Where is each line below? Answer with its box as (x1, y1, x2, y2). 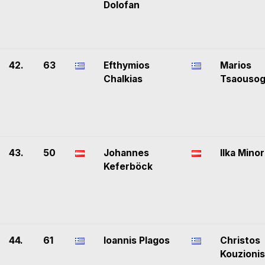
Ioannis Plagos (104, 235, 170, 247)
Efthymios (104, 60, 150, 72)
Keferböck (104, 161, 153, 173)
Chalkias (104, 73, 143, 85)
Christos (220, 235, 260, 247)
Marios (220, 60, 251, 72)
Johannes (104, 147, 149, 159)
